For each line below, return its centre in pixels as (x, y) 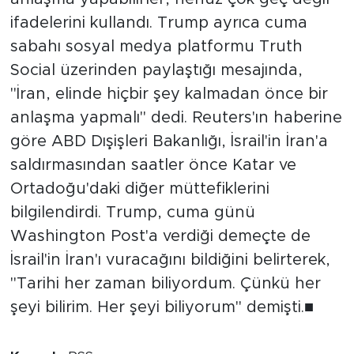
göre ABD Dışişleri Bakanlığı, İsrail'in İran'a (169, 141)
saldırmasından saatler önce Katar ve (153, 165)
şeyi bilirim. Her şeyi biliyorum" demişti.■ (162, 307)
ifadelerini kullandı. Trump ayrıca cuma (158, 23)
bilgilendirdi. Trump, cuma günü (132, 212)
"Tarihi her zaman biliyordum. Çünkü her (165, 283)
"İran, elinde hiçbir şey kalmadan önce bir (169, 94)
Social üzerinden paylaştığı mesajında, (156, 70)
